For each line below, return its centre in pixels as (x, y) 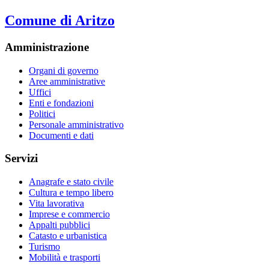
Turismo (44, 247)
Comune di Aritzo (60, 21)
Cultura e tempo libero (71, 193)
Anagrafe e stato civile (71, 182)
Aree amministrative (67, 81)
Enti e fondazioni (61, 103)
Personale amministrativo (76, 124)
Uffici (40, 92)
